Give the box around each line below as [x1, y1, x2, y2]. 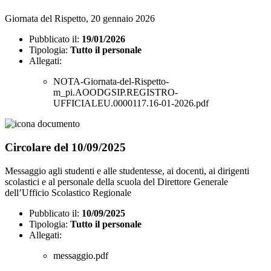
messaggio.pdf [53, 250, 108, 261]
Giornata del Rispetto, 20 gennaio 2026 [5, 13, 155, 24]
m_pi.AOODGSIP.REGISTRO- [53, 87, 178, 98]
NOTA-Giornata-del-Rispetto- [53, 76, 169, 87]
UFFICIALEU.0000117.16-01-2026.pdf [53, 98, 209, 109]
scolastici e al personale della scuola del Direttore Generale [5, 176, 228, 187]
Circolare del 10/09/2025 [5, 140, 126, 154]
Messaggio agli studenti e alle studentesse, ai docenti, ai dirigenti [5, 165, 249, 176]
